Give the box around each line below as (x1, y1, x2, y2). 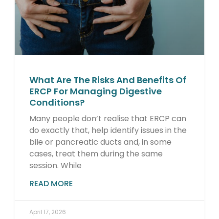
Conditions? (29, 96, 85, 109)
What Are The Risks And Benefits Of (29, 73, 186, 86)
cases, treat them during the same (29, 148, 163, 159)
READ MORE (29, 177, 73, 189)
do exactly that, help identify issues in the (29, 124, 187, 136)
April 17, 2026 (29, 207, 66, 216)
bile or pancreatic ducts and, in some (29, 136, 172, 148)
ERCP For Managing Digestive (29, 85, 162, 97)
